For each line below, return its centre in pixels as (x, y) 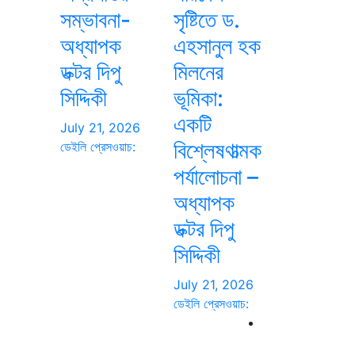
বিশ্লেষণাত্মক (217, 150)
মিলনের (198, 72)
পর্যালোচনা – (216, 176)
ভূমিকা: (198, 98)
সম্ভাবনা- (95, 19)
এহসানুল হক (217, 46)
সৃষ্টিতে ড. (206, 19)
